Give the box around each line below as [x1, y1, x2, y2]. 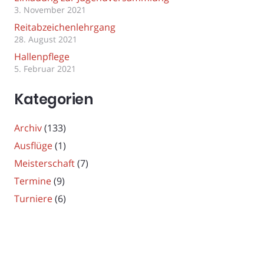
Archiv [14, 121, 42, 134]
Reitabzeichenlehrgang [14, 21, 115, 34]
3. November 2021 [14, 4, 86, 16]
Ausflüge [14, 138, 52, 152]
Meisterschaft [14, 156, 75, 170]
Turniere [14, 192, 52, 205]
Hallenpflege [14, 50, 70, 64]
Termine [14, 174, 51, 187]
